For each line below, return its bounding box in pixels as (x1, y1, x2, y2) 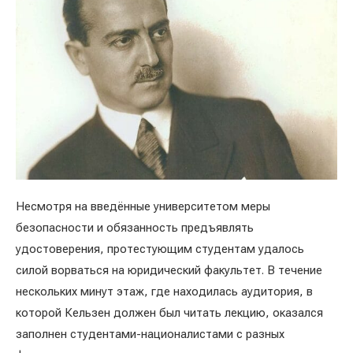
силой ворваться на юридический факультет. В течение (16, 262, 322, 277)
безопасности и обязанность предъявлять (16, 220, 254, 235)
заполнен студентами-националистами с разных (16, 326, 284, 341)
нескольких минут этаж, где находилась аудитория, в (16, 284, 313, 299)
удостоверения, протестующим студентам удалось (16, 241, 304, 256)
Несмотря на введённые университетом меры (16, 199, 270, 214)
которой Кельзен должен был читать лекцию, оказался (16, 305, 323, 320)
